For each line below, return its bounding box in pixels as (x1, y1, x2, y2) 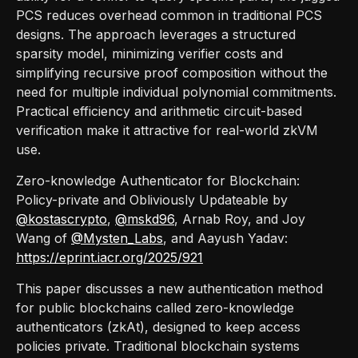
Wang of (16, 229, 71, 246)
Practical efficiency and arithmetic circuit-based (16, 102, 302, 119)
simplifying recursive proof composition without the (16, 64, 328, 81)
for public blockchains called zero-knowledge (16, 299, 294, 316)
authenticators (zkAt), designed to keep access (16, 318, 300, 335)
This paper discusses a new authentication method (16, 280, 323, 296)
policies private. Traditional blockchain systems (16, 337, 300, 354)
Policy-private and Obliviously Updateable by (16, 191, 288, 208)
